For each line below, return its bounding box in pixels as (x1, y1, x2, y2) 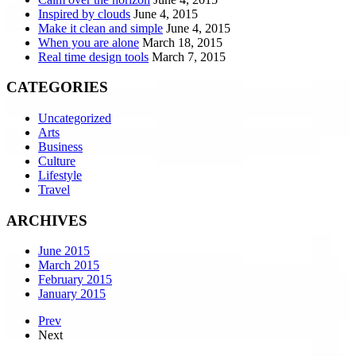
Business (38, 139, 83, 153)
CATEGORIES (6, 79, 108, 96)
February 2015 (38, 273, 112, 287)
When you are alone (38, 35, 139, 49)
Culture (38, 153, 75, 168)
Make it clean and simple (38, 21, 163, 35)
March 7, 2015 (152, 49, 226, 64)
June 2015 (38, 244, 90, 258)
